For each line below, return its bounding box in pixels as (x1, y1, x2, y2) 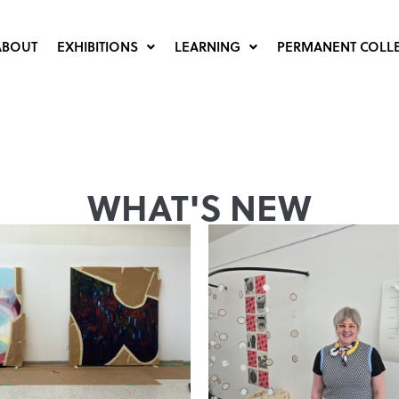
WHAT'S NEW (87, 180, 312, 232)
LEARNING (174, 37, 240, 56)
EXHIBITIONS (56, 37, 138, 56)
